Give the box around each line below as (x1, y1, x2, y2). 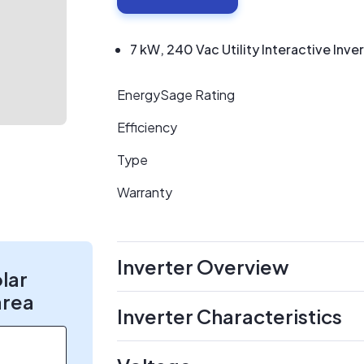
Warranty (117, 184, 172, 201)
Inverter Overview (117, 254, 289, 279)
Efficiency (117, 119, 177, 136)
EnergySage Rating (117, 86, 235, 103)
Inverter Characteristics (117, 304, 342, 328)
